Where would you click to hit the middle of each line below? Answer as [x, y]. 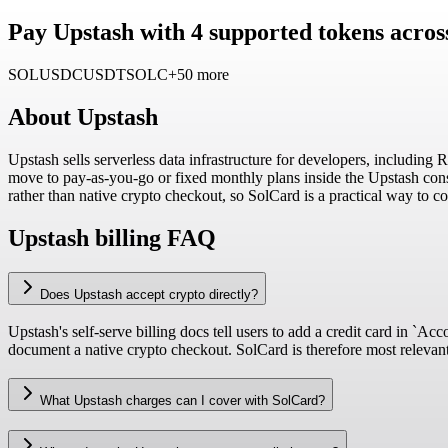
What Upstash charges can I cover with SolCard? [182, 400]
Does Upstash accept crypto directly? [149, 294]
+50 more [198, 74]
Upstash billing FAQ [112, 237]
